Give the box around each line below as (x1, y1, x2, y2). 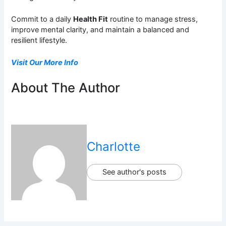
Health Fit (73, 15, 108, 24)
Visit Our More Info (11, 58, 79, 68)
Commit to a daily (11, 15, 74, 24)
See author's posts (102, 167, 167, 177)
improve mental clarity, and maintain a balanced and (11, 25, 190, 35)
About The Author (11, 79, 121, 95)
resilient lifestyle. (11, 36, 68, 45)
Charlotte (87, 139, 141, 154)
